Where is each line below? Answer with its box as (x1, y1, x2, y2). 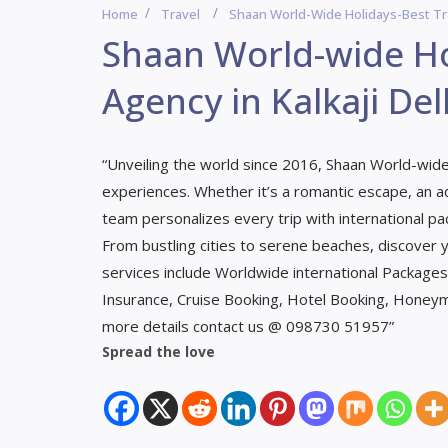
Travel (161, 4, 200, 23)
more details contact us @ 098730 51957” (102, 315, 394, 336)
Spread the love (102, 341, 215, 361)
